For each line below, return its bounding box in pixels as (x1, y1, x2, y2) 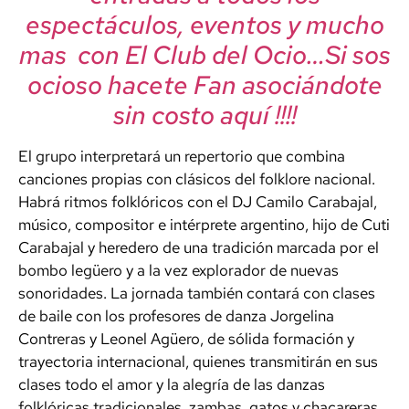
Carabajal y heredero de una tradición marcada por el (18, 237, 379, 258)
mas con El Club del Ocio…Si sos (18, 37, 391, 73)
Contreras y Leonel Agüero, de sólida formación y (18, 329, 354, 350)
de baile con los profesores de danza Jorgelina (18, 306, 334, 327)
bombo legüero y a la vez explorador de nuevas (18, 260, 339, 281)
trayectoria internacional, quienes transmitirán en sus (18, 351, 378, 372)
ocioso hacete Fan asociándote (26, 68, 383, 103)
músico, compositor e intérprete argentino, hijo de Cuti (18, 215, 390, 236)
